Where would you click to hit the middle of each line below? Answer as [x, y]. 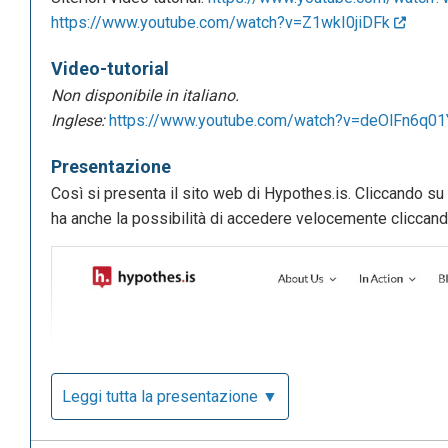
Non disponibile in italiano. [145, 96]
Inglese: [80, 121]
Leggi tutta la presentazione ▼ [170, 397]
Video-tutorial [110, 69]
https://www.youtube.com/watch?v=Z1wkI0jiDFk [222, 23]
